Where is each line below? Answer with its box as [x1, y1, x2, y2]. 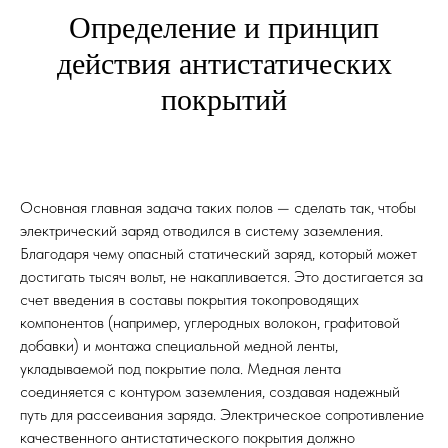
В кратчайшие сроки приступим [46, 395, 274, 414]
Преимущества [35, 44, 286, 85]
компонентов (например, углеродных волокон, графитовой [20, 313, 400, 332]
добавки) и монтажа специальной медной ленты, [20, 336, 338, 355]
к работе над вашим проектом [50, 420, 270, 439]
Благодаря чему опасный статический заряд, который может [20, 244, 417, 263]
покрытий [161, 83, 287, 116]
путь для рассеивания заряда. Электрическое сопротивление [20, 405, 424, 424]
